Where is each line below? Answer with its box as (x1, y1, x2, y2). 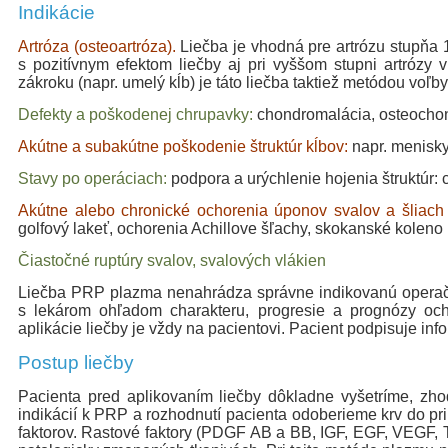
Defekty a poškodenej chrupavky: (18, 106, 253, 123)
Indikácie (18, 2, 95, 23)
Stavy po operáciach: (18, 170, 167, 187)
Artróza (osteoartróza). (18, 38, 176, 55)
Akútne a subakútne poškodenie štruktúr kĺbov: (18, 138, 348, 155)
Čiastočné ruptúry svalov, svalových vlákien (18, 252, 326, 269)
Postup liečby (18, 352, 134, 373)
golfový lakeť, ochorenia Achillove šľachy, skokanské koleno (18, 220, 443, 237)
